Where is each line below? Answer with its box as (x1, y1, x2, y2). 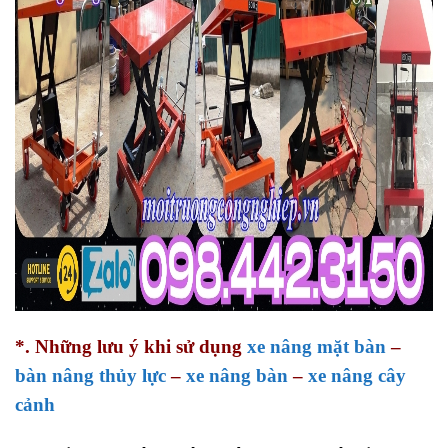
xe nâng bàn (186, 364, 288, 386)
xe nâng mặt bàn (247, 335, 386, 357)
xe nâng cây (308, 364, 406, 386)
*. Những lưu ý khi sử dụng (15, 335, 247, 357)
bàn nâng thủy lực (15, 364, 166, 386)
